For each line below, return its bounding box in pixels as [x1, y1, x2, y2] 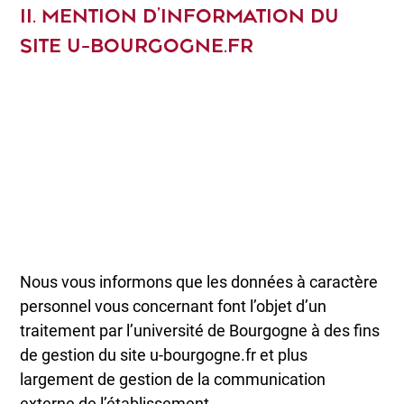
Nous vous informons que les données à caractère [20, 272, 379, 292]
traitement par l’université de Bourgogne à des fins [20, 321, 381, 341]
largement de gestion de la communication [20, 370, 326, 390]
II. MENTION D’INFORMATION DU [20, 3, 340, 29]
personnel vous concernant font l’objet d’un [20, 297, 327, 317]
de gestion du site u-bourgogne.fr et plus [20, 345, 308, 365]
